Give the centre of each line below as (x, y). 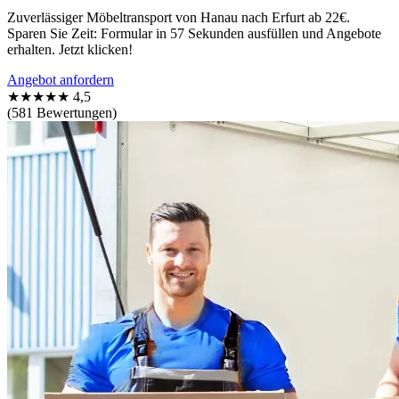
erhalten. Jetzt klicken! (70, 49)
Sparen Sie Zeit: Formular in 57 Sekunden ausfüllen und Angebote (194, 33)
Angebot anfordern (61, 79)
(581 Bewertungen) (62, 112)
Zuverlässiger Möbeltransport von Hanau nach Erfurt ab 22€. (179, 17)
